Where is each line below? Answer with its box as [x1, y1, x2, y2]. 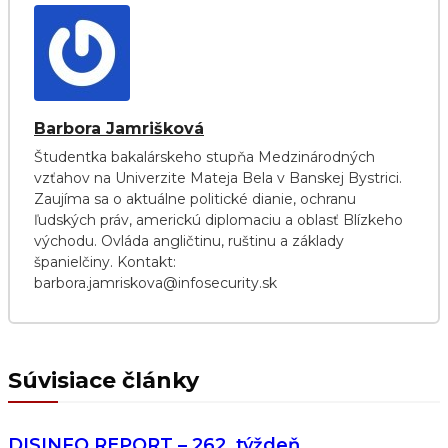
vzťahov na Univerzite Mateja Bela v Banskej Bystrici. [34, 169, 402, 187]
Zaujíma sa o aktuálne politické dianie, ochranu [34, 190, 356, 208]
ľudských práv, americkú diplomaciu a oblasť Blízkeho [34, 211, 403, 229]
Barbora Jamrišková [34, 119, 204, 138]
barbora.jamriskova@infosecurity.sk [34, 274, 277, 292]
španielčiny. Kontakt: [34, 253, 176, 271]
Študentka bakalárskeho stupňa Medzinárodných [34, 148, 375, 166]
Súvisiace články [8, 367, 199, 394]
